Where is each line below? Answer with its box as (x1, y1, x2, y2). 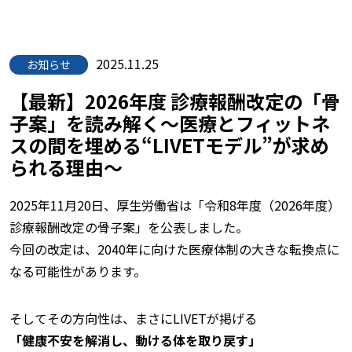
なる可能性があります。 (9, 262, 146, 280)
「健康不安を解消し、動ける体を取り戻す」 (9, 331, 261, 350)
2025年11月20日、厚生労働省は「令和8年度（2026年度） (9, 196, 340, 214)
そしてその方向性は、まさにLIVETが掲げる (9, 309, 257, 328)
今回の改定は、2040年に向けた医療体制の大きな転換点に (9, 240, 339, 258)
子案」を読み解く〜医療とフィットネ (9, 109, 330, 137)
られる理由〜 (9, 153, 123, 181)
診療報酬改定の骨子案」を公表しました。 (9, 218, 248, 236)
